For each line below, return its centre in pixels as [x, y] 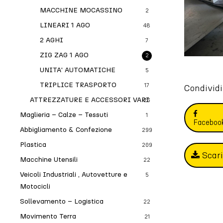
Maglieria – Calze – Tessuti [64, 115]
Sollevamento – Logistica [62, 201]
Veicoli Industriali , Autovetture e [74, 174]
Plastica [33, 145]
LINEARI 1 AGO [65, 25]
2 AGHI [52, 40]
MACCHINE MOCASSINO [81, 10]
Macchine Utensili [49, 160]
